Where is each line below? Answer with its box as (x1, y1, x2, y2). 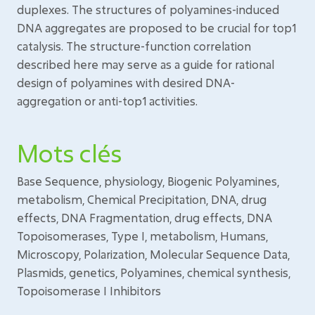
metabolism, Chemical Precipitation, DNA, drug (17, 192, 266, 207)
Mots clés (17, 137, 122, 169)
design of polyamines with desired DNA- (17, 75, 235, 90)
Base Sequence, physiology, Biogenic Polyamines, (17, 174, 279, 188)
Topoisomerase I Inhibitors (17, 283, 161, 298)
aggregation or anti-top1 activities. (17, 94, 198, 108)
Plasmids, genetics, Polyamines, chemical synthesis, (17, 265, 290, 280)
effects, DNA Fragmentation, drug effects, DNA (17, 210, 272, 225)
